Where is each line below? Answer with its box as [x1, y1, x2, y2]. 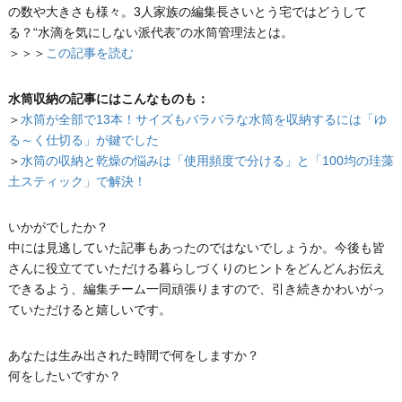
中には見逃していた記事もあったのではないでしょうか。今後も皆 [7, 240, 385, 256]
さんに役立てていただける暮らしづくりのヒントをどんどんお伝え [7, 261, 385, 276]
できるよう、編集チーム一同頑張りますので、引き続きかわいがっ [7, 282, 385, 297]
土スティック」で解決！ [7, 174, 146, 189]
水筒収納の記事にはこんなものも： [7, 92, 209, 107]
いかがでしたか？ [7, 220, 109, 235]
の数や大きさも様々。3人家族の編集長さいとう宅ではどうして [7, 4, 367, 20]
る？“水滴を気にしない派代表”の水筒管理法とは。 [7, 25, 293, 40]
